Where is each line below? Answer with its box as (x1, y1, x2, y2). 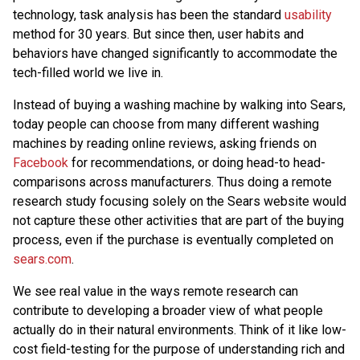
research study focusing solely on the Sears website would (13, 194, 346, 209)
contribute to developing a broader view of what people (13, 303, 323, 318)
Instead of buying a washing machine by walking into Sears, (13, 97, 346, 112)
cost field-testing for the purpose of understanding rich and (13, 342, 345, 357)
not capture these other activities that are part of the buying (13, 213, 344, 228)
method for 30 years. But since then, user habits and (13, 27, 304, 42)
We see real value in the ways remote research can (13, 284, 298, 299)
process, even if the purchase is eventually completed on (13, 232, 333, 247)
